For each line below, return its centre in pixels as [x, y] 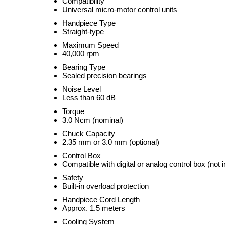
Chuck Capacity [89, 133]
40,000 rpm [81, 53]
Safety [73, 178]
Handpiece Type [89, 23]
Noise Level [82, 89]
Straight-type [83, 31]
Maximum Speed [90, 45]
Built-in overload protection [105, 186]
